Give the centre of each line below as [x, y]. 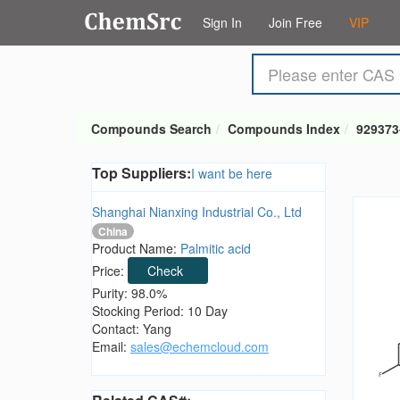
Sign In [222, 22]
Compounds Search [151, 129]
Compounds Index [284, 129]
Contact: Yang [132, 329]
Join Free [296, 22]
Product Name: [136, 249]
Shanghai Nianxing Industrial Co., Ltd [197, 212]
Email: [111, 347]
